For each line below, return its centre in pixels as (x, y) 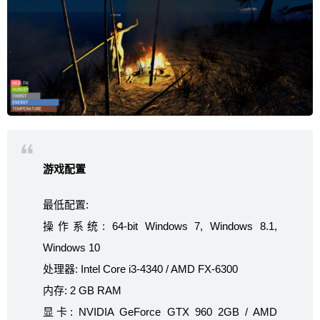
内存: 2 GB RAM (82, 291)
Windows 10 (71, 248)
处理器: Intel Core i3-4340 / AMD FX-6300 (140, 269)
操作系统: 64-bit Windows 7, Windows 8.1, (160, 226)
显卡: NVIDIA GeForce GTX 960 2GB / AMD (160, 312)
